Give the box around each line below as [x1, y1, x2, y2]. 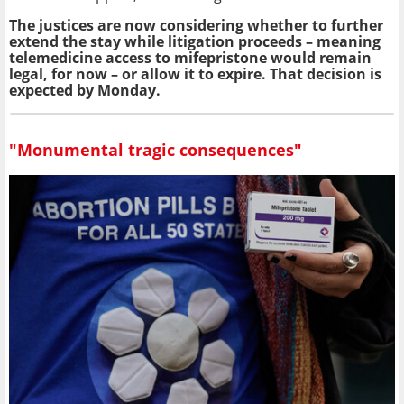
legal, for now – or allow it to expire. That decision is [9, 63, 381, 84]
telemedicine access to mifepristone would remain [9, 47, 372, 68]
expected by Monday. [9, 79, 161, 100]
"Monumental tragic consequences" [9, 139, 302, 161]
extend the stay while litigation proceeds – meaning [9, 31, 381, 51]
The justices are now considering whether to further [9, 14, 383, 35]
